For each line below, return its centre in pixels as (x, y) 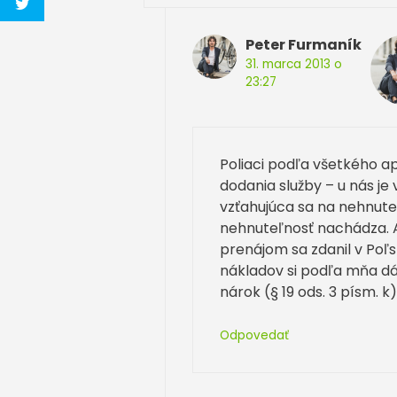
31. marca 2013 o (294, 64)
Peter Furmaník (304, 44)
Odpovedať (254, 335)
